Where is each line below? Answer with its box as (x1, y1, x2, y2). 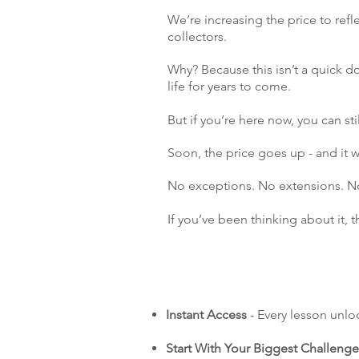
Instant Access (166, 307, 247, 323)
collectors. (167, 29, 227, 45)
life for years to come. (167, 79, 291, 95)
